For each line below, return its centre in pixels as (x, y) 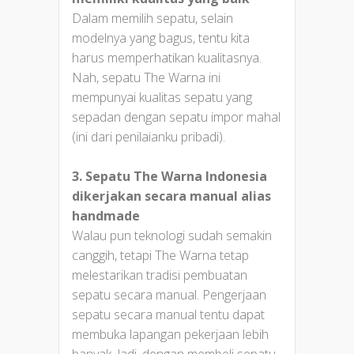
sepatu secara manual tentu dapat (168, 315)
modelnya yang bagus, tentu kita (161, 38)
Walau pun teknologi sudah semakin (172, 236)
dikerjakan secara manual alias (171, 196)
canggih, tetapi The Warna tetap (160, 256)
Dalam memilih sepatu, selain (153, 19)
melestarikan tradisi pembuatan (160, 275)
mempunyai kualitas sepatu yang (162, 98)
